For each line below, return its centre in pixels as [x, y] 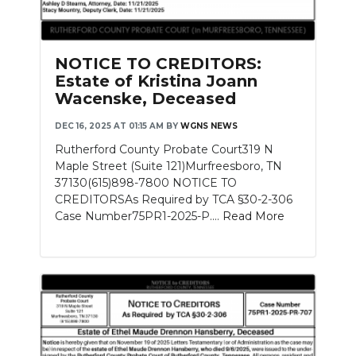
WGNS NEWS [209, 126]
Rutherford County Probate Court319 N [164, 149]
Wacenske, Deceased [145, 98]
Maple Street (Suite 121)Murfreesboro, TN [168, 166]
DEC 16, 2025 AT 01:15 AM [109, 126]
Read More [253, 216]
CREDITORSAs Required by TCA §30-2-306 [174, 199]
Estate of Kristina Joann [156, 81]
